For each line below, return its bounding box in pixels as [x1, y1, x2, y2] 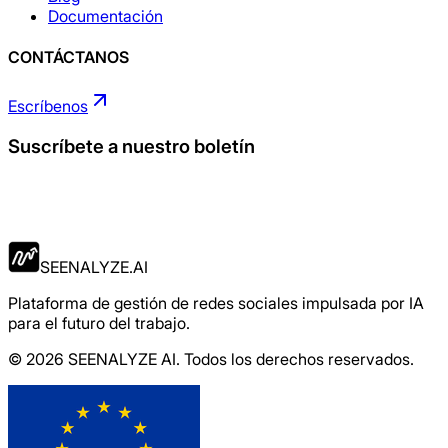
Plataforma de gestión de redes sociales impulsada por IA [8, 292, 424, 313]
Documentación [48, 5, 163, 26]
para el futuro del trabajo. [8, 312, 190, 333]
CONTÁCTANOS [8, 47, 129, 68]
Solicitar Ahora [16, 222, 101, 238]
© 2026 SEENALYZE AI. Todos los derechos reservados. [8, 348, 414, 369]
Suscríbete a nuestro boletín [8, 135, 255, 159]
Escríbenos [8, 96, 88, 117]
